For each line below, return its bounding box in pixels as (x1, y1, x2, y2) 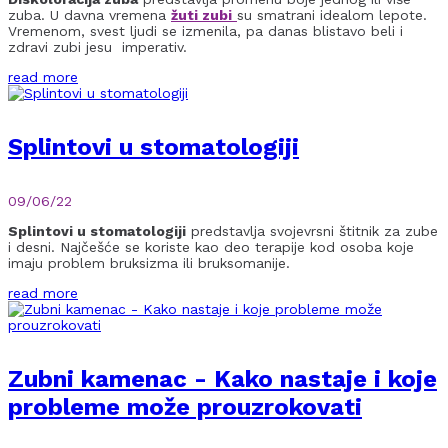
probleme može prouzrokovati (8, 392, 362, 421)
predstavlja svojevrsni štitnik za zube (186, 222, 438, 239)
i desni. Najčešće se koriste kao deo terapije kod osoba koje (8, 238, 414, 255)
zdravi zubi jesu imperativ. (8, 39, 187, 56)
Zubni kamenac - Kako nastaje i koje (8, 364, 437, 393)
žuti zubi (171, 7, 232, 24)
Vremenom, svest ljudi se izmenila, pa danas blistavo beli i (8, 23, 403, 40)
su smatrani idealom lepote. (237, 7, 427, 24)
